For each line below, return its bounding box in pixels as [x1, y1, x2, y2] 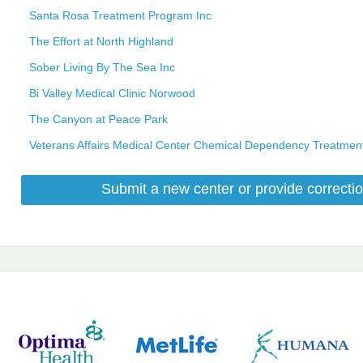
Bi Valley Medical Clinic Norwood [29, 86, 195, 100]
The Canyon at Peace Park [29, 112, 168, 126]
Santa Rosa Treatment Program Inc [29, 8, 211, 22]
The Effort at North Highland [29, 34, 173, 48]
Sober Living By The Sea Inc [29, 60, 175, 74]
